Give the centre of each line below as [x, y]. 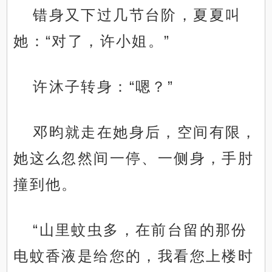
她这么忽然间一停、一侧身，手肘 [134, 158]
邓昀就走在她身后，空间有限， [145, 132]
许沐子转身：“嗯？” [104, 87]
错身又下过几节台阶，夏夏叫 [137, 15]
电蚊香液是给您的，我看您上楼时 [134, 256]
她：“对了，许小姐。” [92, 41]
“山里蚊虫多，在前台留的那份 [140, 230]
